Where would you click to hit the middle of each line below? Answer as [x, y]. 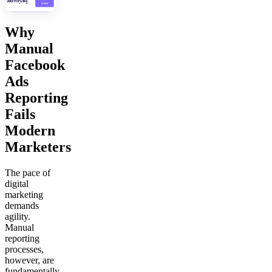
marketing [24, 195]
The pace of [28, 173]
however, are [29, 260]
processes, [24, 250]
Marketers [38, 147]
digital [17, 184]
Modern [30, 131]
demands [22, 206]
